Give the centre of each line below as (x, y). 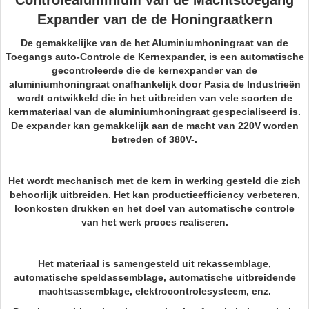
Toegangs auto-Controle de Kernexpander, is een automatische (154, 57)
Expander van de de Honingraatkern (154, 19)
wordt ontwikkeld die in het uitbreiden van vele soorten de (154, 98)
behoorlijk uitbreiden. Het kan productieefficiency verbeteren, (154, 195)
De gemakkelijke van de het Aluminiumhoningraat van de (154, 43)
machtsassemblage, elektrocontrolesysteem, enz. (154, 291)
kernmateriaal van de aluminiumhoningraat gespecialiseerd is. (154, 112)
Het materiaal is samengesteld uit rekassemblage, (154, 263)
